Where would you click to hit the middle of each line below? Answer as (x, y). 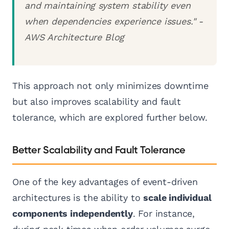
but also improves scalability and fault (97, 102)
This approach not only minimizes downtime (110, 86)
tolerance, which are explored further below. (110, 118)
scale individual (177, 198)
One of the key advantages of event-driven (105, 182)
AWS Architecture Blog (75, 37)
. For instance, (164, 214)
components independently (73, 214)
